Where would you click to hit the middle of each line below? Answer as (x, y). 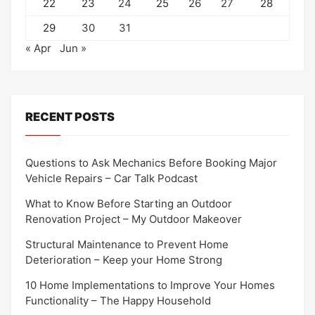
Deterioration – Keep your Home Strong (124, 259)
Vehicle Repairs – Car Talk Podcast (111, 178)
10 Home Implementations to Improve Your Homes (150, 285)
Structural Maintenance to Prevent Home (127, 244)
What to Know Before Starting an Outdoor (129, 203)
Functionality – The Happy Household (118, 300)
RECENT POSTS (70, 117)
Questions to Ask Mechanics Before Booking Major (151, 162)
